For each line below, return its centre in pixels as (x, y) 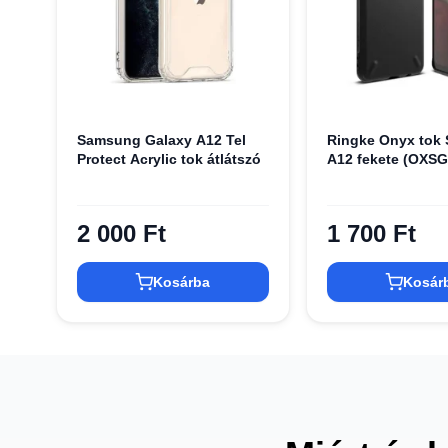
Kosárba (182, 282)
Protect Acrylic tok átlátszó (169, 158)
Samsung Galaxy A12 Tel (162, 139)
